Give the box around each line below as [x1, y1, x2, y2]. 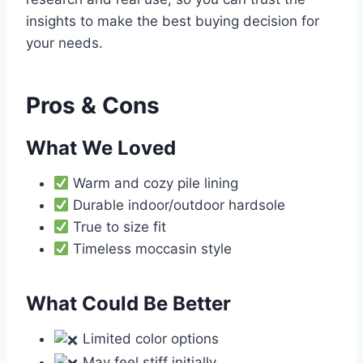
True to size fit [69, 219, 167, 236]
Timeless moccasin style [69, 241, 233, 258]
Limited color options [79, 331, 220, 348]
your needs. [26, 35, 103, 52]
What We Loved [26, 136, 176, 160]
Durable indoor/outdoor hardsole [69, 197, 286, 214]
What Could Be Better [26, 292, 231, 316]
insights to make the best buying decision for [26, 13, 319, 30]
